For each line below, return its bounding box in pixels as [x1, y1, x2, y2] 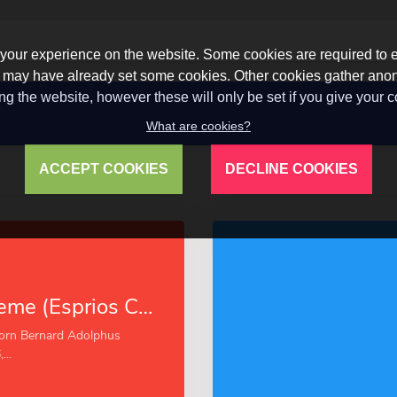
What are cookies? [145, 119, 251, 133]
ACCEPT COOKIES [38, 161, 168, 176]
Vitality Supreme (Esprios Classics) [137, 292, 152, 321]
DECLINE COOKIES [224, 161, 358, 176]
